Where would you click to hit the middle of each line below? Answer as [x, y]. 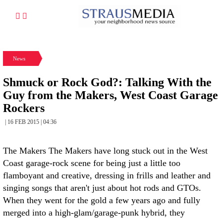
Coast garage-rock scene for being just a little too [92, 163]
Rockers [24, 108]
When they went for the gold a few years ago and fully [102, 200]
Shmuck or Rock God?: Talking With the [107, 82]
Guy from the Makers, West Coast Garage [111, 95]
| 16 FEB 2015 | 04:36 [31, 122]
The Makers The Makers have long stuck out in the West [105, 151]
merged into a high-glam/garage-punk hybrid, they [94, 213]
